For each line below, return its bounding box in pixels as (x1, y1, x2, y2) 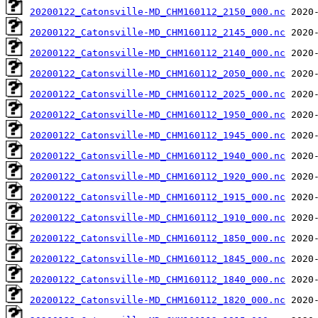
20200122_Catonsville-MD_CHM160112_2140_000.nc (30, 47, 285, 58)
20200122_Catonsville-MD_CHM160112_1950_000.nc (30, 109, 285, 120)
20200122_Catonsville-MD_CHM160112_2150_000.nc (30, 6, 285, 17)
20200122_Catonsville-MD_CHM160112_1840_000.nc (30, 273, 285, 285)
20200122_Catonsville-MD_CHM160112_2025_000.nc (30, 88, 285, 99)
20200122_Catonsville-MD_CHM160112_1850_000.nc (30, 232, 285, 243)
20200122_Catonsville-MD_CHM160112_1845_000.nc (30, 253, 285, 264)
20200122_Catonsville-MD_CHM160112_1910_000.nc (30, 212, 285, 223)
